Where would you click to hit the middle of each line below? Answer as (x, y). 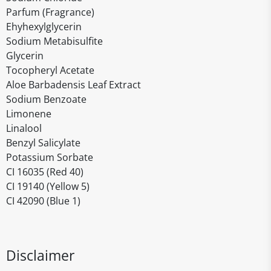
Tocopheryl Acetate (50, 70)
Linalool (24, 128)
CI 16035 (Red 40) (45, 172)
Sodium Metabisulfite (54, 41)
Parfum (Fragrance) (50, 12)
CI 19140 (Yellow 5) (48, 186)
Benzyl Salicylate (43, 143)
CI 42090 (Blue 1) (43, 201)
